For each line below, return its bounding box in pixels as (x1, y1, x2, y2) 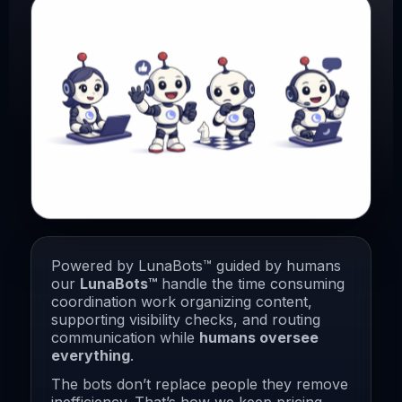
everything (51, 346, 130, 365)
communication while (51, 328, 199, 347)
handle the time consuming (157, 275, 345, 293)
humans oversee (199, 328, 319, 347)
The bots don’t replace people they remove (51, 375, 348, 394)
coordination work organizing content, (51, 293, 312, 311)
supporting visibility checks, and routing (51, 310, 320, 329)
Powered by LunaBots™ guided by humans (51, 257, 341, 275)
